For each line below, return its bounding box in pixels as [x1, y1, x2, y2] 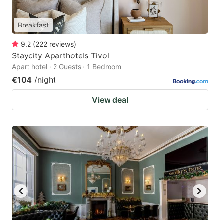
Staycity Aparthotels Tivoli [12, 51, 111, 61]
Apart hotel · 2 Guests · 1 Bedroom [12, 62, 121, 71]
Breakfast [18, 21, 49, 29]
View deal [92, 95, 128, 105]
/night [34, 75, 56, 85]
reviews [49, 40, 74, 49]
